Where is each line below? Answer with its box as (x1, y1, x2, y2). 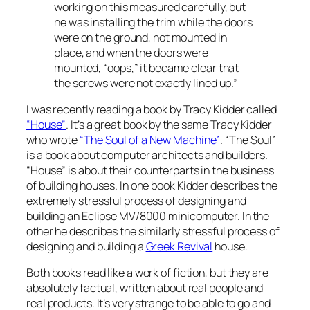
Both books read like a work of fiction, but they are (26, 265, 268, 281)
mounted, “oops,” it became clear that (54, 60, 239, 75)
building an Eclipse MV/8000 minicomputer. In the (26, 208, 270, 224)
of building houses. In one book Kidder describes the (26, 177, 277, 193)
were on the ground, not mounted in (54, 29, 227, 45)
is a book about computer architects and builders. (26, 147, 268, 163)
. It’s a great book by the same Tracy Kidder (66, 116, 272, 132)
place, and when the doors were (54, 44, 208, 60)
